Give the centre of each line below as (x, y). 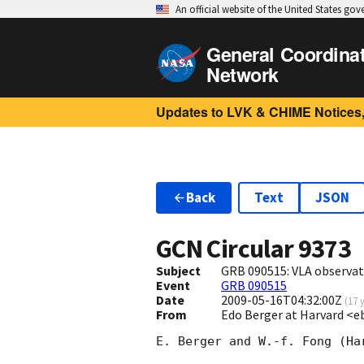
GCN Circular (227, 249)
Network (243, 74)
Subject (178, 271)
